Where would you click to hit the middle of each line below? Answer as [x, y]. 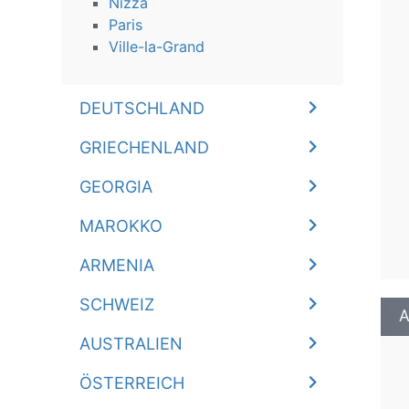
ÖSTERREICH [132, 383]
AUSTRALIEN [131, 343]
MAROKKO [121, 225]
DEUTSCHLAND [142, 108]
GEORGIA [116, 186]
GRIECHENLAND [145, 147]
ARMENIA [117, 265]
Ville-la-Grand [157, 47]
